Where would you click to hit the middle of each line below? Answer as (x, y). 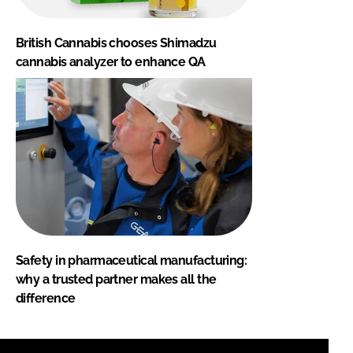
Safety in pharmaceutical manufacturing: (132, 261)
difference (46, 299)
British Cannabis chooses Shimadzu (116, 43)
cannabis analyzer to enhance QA (111, 62)
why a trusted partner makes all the (116, 280)
